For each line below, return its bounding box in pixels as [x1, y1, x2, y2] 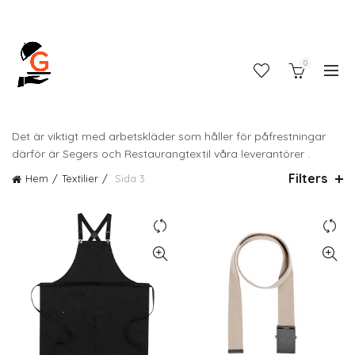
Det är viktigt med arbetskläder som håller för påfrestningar [12, 129, 326, 143]
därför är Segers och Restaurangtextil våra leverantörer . [12, 147, 310, 161]
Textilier [62, 172, 98, 185]
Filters [288, 170, 327, 186]
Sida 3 [112, 172, 145, 185]
